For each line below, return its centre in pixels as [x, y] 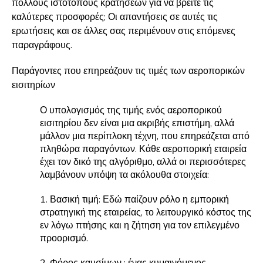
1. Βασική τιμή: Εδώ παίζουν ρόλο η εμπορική [134, 200]
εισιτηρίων [33, 85]
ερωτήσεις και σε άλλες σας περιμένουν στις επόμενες [124, 31]
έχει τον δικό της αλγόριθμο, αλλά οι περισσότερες [143, 162]
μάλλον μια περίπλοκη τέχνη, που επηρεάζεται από [145, 136]
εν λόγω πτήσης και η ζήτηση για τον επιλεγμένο [140, 225]
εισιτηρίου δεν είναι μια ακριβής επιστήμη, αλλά [137, 123]
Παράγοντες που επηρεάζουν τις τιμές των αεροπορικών [128, 71]
